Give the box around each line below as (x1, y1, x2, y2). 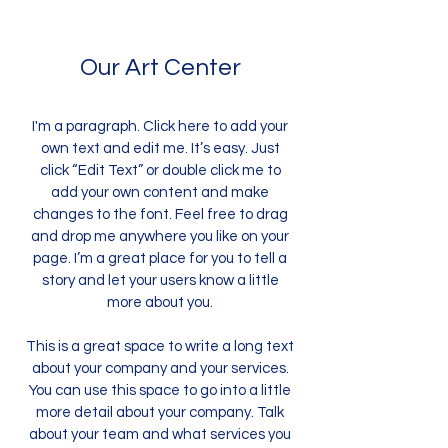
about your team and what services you (29, 427, 291, 442)
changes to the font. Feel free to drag (32, 207, 288, 222)
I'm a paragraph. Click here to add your (32, 119, 288, 134)
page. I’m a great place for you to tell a (33, 251, 287, 266)
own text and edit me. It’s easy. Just (40, 141, 280, 156)
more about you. (107, 295, 213, 310)
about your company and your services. (31, 361, 289, 376)
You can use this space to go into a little (29, 383, 291, 398)
